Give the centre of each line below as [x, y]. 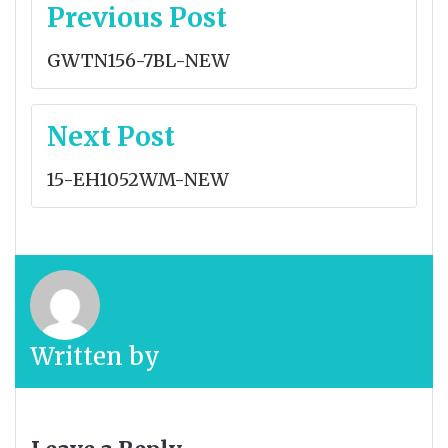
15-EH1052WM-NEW [138, 179]
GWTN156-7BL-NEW [138, 60]
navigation [107, 42]
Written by [95, 356]
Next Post [111, 136]
